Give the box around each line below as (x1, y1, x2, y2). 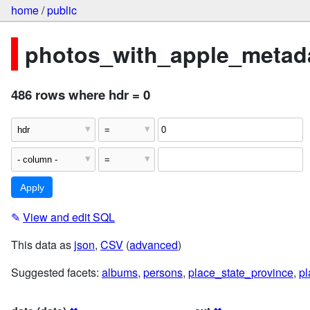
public (47, 2, 77, 19)
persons (143, 264, 183, 280)
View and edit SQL (23, 208, 115, 225)
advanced (129, 236, 178, 253)
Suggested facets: (11, 264, 102, 280)
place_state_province (188, 264, 293, 280)
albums (102, 264, 138, 280)
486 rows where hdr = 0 (11, 85, 150, 104)
